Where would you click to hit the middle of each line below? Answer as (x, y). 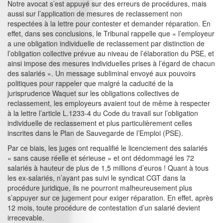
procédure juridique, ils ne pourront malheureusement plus (100, 188)
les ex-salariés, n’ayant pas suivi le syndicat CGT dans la (97, 178)
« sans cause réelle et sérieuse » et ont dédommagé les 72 (101, 158)
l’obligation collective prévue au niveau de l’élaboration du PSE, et (111, 54)
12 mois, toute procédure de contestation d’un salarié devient (104, 208)
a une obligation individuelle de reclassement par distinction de (106, 44)
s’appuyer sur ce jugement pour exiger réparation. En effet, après (110, 198)
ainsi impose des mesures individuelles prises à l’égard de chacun (111, 63)
